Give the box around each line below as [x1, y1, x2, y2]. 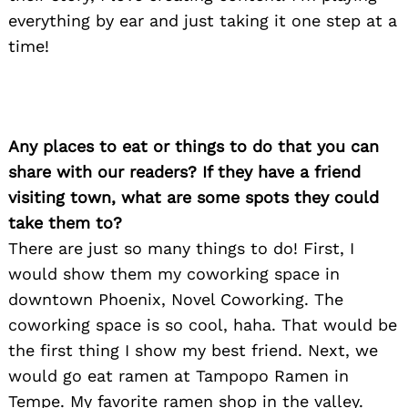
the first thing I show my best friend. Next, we [8, 341, 378, 361]
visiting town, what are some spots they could [8, 188, 379, 208]
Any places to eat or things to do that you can [8, 137, 379, 157]
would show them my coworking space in [8, 264, 340, 284]
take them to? [8, 213, 122, 233]
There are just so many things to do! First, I [8, 239, 354, 259]
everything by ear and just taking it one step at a [8, 11, 397, 31]
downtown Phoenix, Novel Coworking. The [8, 290, 343, 310]
